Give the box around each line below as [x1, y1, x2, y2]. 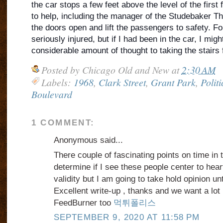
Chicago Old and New [82, 63, 169, 76]
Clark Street [98, 76, 146, 89]
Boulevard [31, 88, 72, 101]
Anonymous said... [53, 135, 123, 145]
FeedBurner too [53, 198, 113, 208]
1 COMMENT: [31, 118, 95, 128]
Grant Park [150, 76, 196, 89]
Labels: [41, 76, 74, 89]
